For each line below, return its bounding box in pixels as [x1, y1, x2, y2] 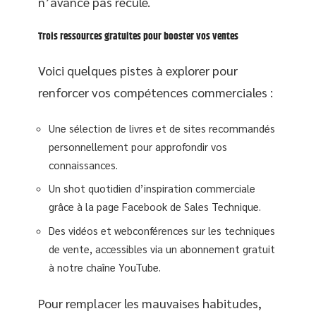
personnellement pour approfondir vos [49, 139, 227, 153]
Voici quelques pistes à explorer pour [38, 62, 238, 78]
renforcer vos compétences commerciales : [38, 84, 273, 100]
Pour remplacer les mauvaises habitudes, [38, 295, 262, 311]
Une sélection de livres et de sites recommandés [49, 121, 275, 135]
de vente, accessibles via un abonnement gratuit [49, 241, 275, 255]
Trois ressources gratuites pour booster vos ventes [38, 28, 238, 44]
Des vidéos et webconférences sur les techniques [49, 223, 275, 237]
